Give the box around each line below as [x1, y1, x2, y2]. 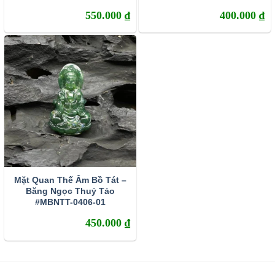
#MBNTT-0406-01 [35, 196, 106, 207]
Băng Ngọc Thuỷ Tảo [26, 185, 115, 196]
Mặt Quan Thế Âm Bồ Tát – [14, 174, 126, 185]
